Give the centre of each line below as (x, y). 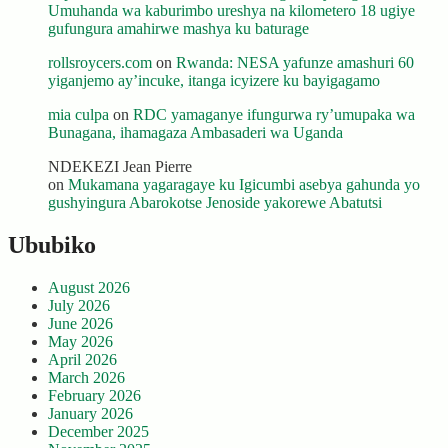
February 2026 (94, 396)
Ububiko (52, 245)
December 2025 (98, 432)
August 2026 (89, 288)
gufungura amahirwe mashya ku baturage (178, 29)
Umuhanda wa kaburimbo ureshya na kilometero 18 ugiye (231, 11)
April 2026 (82, 360)
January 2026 (90, 414)
